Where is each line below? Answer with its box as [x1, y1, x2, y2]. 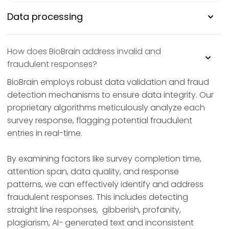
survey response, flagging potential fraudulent [7, 114, 192, 127]
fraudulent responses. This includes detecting [7, 191, 188, 203]
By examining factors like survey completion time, [7, 153, 201, 165]
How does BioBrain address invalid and [7, 45, 161, 58]
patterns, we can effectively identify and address [7, 178, 203, 191]
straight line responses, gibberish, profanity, [7, 204, 181, 216]
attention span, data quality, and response [7, 166, 179, 178]
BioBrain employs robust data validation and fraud [7, 76, 209, 88]
